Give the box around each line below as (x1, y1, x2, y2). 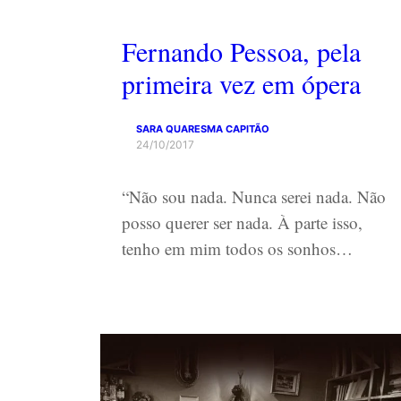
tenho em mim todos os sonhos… (122, 236, 353, 260)
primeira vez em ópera (122, 64, 361, 101)
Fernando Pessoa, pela (122, 32, 361, 69)
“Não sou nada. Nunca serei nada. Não (122, 184, 386, 208)
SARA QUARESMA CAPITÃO (136, 122, 269, 135)
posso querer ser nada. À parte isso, (122, 210, 363, 234)
